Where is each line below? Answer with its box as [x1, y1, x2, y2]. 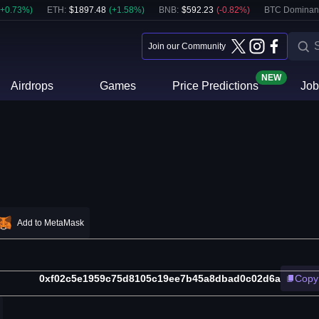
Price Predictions [172, 80, 258, 92]
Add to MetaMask [17, 218, 84, 229]
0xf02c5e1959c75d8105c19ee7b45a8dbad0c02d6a [39, 273, 281, 285]
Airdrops [11, 80, 54, 92]
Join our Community [148, 41, 226, 51]
